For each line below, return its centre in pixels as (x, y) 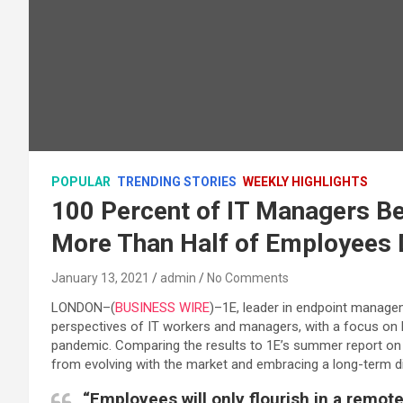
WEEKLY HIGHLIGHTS (305, 182)
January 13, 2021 (100, 278)
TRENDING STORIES (177, 182)
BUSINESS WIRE (162, 308)
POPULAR (81, 182)
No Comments (248, 278)
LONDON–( (83, 308)
